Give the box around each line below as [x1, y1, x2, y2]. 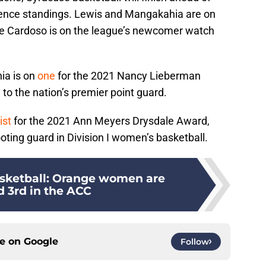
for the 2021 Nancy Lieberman [55, 69, 201, 83]
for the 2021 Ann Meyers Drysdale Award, [11, 115, 210, 128]
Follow [180, 236, 209, 248]
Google [24, 236, 58, 248]
